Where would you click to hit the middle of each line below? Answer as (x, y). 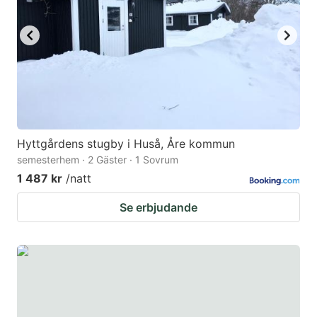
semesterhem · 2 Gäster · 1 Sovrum (98, 160)
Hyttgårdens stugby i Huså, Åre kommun (126, 144)
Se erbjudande (158, 208)
